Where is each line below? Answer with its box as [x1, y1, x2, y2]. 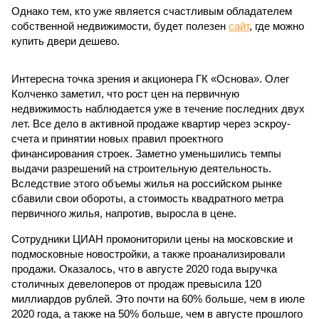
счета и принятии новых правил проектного [11, 132, 223, 145]
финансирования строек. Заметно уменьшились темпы [11, 147, 281, 159]
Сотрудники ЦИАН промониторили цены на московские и [11, 233, 293, 245]
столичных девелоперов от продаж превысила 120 [11, 278, 261, 290]
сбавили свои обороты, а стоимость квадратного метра [11, 192, 283, 204]
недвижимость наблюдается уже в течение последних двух [11, 103, 305, 115]
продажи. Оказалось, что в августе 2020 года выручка [11, 263, 277, 275]
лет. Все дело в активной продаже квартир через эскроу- [11, 117, 291, 130]
